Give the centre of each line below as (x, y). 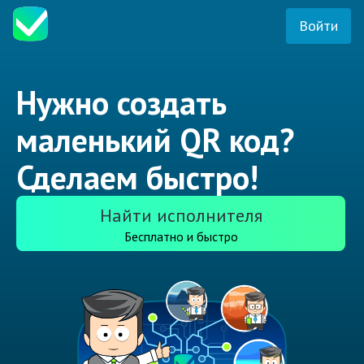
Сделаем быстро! (137, 178)
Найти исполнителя (181, 216)
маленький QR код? (155, 140)
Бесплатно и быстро (181, 237)
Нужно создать (121, 103)
